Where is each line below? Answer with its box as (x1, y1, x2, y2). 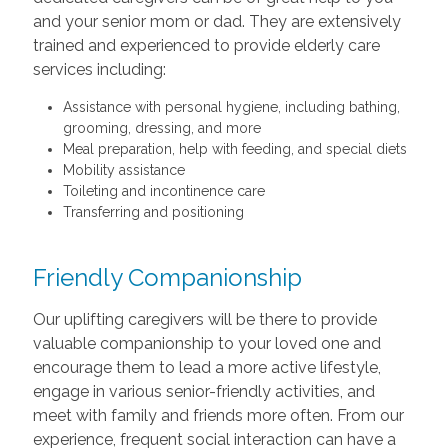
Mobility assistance (62, 161, 185, 178)
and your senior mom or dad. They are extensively (32, 11, 401, 31)
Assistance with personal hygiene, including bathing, (62, 98, 400, 115)
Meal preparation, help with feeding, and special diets (62, 140, 407, 157)
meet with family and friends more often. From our (32, 405, 404, 425)
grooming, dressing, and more (62, 119, 261, 136)
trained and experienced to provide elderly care (32, 35, 380, 55)
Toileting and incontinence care (62, 182, 265, 199)
